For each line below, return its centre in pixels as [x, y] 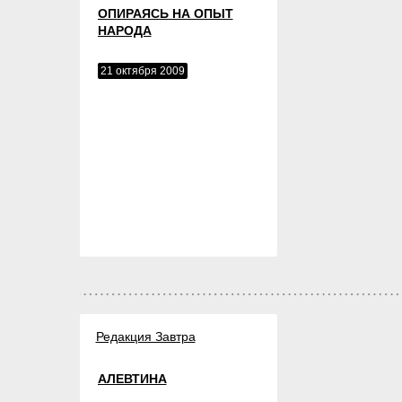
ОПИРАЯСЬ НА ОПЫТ [165, 13]
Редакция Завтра [145, 336]
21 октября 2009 [142, 71]
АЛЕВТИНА [132, 379]
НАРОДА [124, 31]
